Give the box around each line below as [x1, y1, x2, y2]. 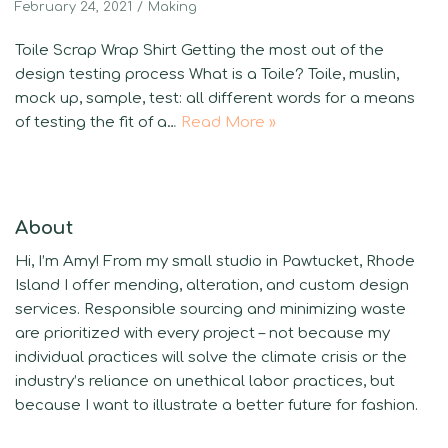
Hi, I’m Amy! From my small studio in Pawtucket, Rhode [15, 253, 415, 271]
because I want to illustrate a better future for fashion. [15, 397, 418, 415]
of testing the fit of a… [15, 114, 181, 132]
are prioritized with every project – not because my [15, 325, 390, 343]
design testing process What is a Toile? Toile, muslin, [15, 66, 399, 84]
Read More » [181, 114, 276, 132]
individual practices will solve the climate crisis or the [15, 349, 407, 367]
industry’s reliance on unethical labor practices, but [15, 373, 395, 391]
